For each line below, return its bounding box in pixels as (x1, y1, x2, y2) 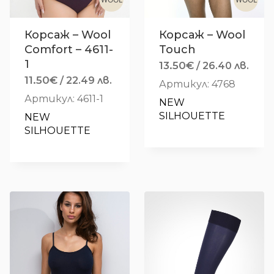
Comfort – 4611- (24, 43, 113, 57)
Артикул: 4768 (159, 78, 235, 91)
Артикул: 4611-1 (24, 93, 103, 105)
